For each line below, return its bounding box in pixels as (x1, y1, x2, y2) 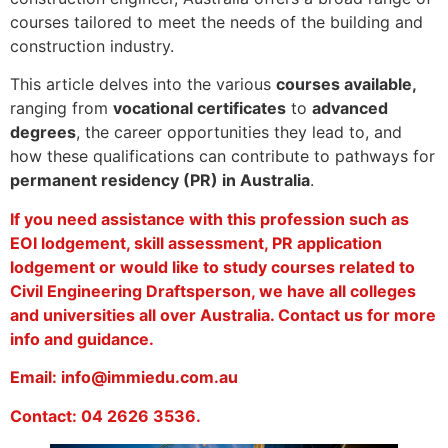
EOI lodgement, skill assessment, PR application (10, 232, 382, 253)
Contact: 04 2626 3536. (10, 405, 201, 426)
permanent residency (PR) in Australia (10, 170, 310, 191)
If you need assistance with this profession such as (10, 208, 409, 229)
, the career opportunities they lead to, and (76, 122, 402, 143)
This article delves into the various (10, 74, 276, 95)
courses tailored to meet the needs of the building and (10, 12, 423, 32)
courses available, (276, 74, 417, 95)
